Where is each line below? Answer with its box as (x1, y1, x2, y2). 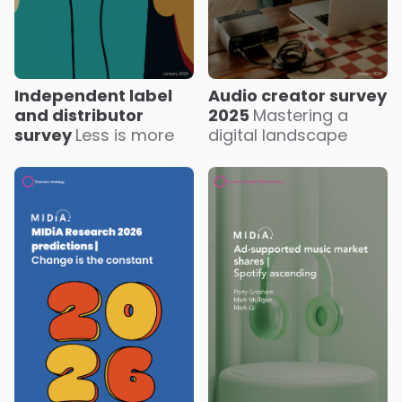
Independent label (14, 84, 172, 108)
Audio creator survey (208, 84, 387, 108)
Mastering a (253, 104, 348, 127)
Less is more (75, 124, 174, 147)
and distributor (14, 104, 144, 127)
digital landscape (208, 124, 347, 147)
